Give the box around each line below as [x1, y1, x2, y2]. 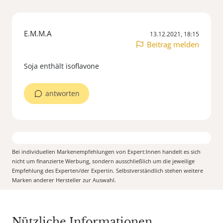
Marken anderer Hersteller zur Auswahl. [12, 176, 116, 184]
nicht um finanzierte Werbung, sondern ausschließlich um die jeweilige [12, 157, 195, 165]
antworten [45, 89, 80, 99]
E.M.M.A [24, 28, 51, 39]
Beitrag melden [147, 39, 199, 50]
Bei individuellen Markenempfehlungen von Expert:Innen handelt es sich [12, 148, 201, 156]
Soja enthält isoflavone [24, 61, 99, 71]
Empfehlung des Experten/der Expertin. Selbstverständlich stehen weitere [12, 167, 203, 175]
